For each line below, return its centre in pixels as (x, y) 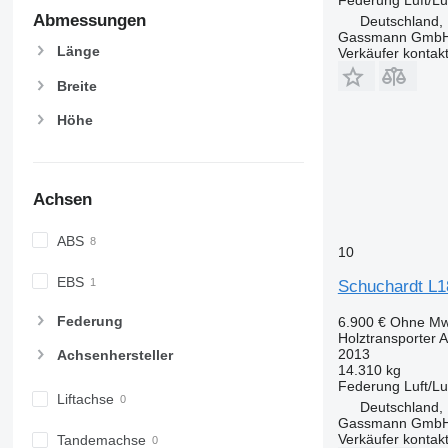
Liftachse (85, 399)
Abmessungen (89, 20)
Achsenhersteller (114, 355)
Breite (76, 85)
